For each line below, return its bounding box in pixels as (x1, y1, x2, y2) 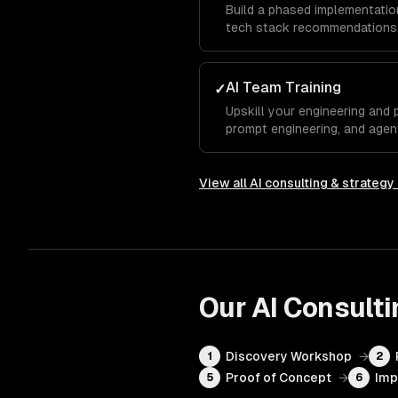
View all (199, 176, 250, 190)
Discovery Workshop (226, 349, 352, 363)
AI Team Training (226, 79, 341, 96)
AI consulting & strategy (250, 176, 394, 190)
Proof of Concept (226, 370, 331, 385)
